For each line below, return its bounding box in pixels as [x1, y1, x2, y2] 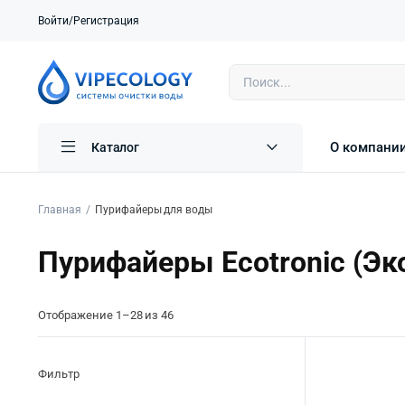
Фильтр [38, 367, 80, 381]
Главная [38, 203, 81, 217]
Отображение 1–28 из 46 [38, 308, 174, 323]
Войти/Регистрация [38, 14, 139, 27]
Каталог [90, 140, 140, 155]
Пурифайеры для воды [94, 203, 213, 217]
